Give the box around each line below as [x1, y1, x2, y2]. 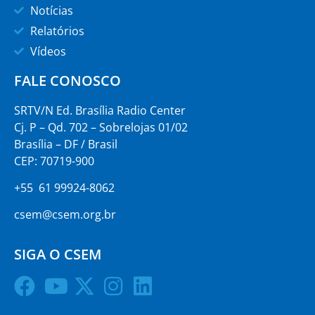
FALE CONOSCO [14, 70, 121, 90]
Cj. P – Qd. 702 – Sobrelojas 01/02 [14, 119, 188, 135]
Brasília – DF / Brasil [14, 136, 117, 152]
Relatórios [30, 22, 84, 39]
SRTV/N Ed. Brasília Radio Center [14, 102, 186, 118]
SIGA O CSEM [14, 244, 101, 264]
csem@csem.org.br [14, 207, 116, 223]
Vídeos [30, 43, 66, 59]
